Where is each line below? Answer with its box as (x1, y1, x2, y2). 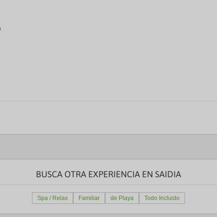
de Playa (110, 195, 134, 201)
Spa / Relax (37, 195, 68, 201)
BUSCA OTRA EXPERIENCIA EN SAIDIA (36, 169, 181, 179)
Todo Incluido (144, 195, 180, 201)
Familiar (78, 195, 100, 201)
